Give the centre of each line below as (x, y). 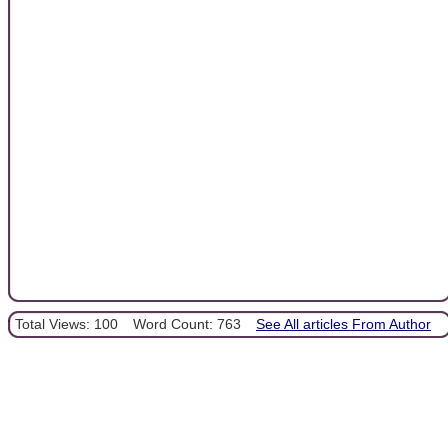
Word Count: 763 (187, 324)
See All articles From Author (343, 324)
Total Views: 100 (66, 324)
